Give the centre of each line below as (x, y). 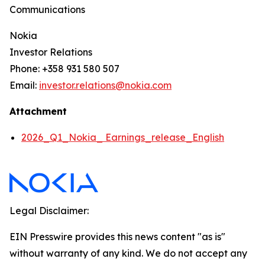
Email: (24, 85)
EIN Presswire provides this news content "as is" (117, 237)
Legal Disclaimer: (49, 211)
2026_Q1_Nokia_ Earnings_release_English (123, 137)
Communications (47, 9)
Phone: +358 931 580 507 (64, 69)
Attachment (38, 111)
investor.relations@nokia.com (105, 85)
